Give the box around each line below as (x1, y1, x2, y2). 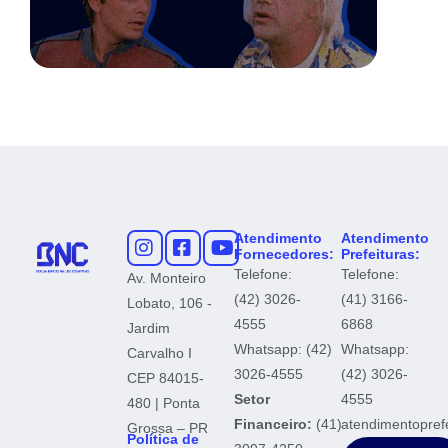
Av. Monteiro (127, 269, 206, 286)
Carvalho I (127, 344, 192, 361)
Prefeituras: (341, 245, 420, 262)
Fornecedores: (234, 245, 334, 262)
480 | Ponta (127, 394, 200, 411)
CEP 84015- (127, 369, 204, 386)
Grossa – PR (127, 419, 208, 436)
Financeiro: (234, 415, 312, 432)
